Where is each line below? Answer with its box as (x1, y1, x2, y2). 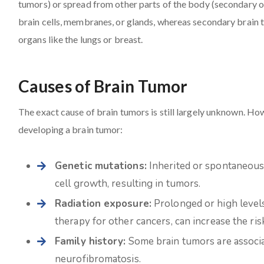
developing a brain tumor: (18, 123, 123, 135)
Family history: (55, 234, 126, 248)
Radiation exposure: (55, 196, 151, 210)
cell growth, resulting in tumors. (55, 176, 201, 190)
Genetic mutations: (55, 159, 147, 173)
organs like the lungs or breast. (18, 33, 143, 45)
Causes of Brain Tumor (18, 75, 188, 96)
